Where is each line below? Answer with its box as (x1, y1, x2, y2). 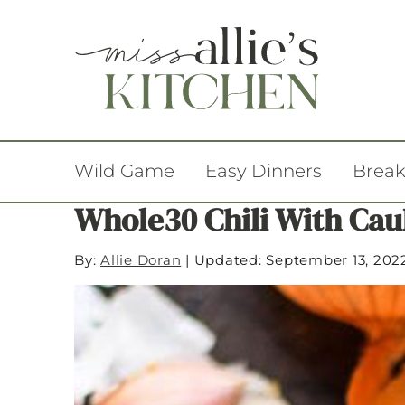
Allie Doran (100, 251, 182, 268)
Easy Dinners (205, 160, 322, 182)
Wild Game (74, 160, 174, 182)
